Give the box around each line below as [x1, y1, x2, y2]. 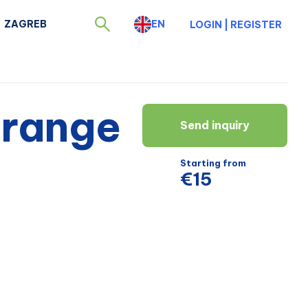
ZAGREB [4, 17, 47, 30]
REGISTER [230, 18, 282, 31]
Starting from [180, 157, 246, 169]
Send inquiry [180, 118, 250, 133]
